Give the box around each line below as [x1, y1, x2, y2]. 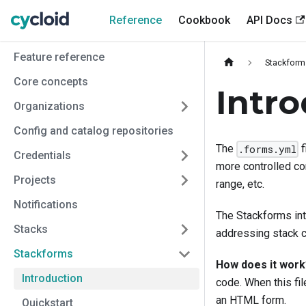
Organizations [14, 100, 85, 113]
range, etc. [216, 178, 264, 191]
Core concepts [14, 75, 88, 88]
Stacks [14, 223, 48, 236]
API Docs [247, 14, 292, 27]
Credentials [14, 149, 71, 162]
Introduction [22, 272, 83, 285]
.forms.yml [238, 143, 297, 156]
